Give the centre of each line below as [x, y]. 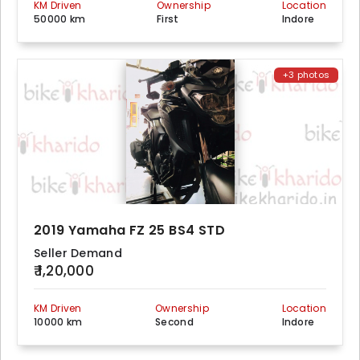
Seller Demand [78, 254]
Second [174, 322]
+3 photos [306, 75]
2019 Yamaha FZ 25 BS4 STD [129, 231]
